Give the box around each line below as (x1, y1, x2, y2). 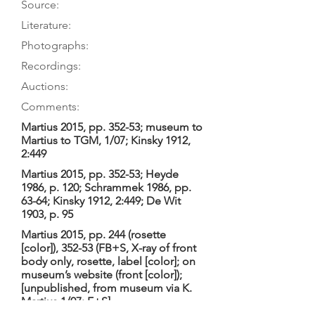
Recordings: (21, 59, 81, 72)
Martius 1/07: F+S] (21, 295, 110, 308)
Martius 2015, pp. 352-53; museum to (21, 120, 202, 134)
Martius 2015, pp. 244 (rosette (21, 228, 166, 241)
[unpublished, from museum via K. (21, 281, 192, 295)
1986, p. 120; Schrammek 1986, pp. (21, 181, 191, 194)
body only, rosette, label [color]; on (21, 255, 195, 268)
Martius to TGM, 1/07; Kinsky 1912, (21, 134, 191, 147)
